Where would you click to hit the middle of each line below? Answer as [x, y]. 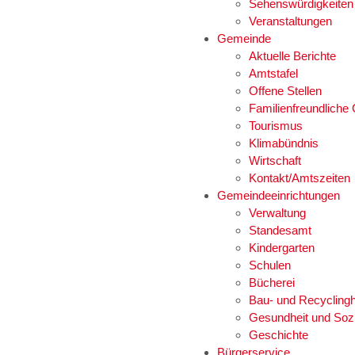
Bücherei [272, 282]
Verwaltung [277, 213]
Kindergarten [282, 248]
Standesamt [280, 230]
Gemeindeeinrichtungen [279, 195]
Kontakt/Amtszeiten [300, 178]
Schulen [270, 265]
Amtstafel [273, 73]
